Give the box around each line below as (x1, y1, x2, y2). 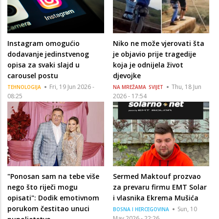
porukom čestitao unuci (7, 204, 89, 214)
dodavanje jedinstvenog (7, 49, 89, 59)
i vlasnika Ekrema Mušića (112, 193, 198, 203)
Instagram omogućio (7, 38, 80, 48)
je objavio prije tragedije (112, 49, 196, 59)
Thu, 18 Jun (171, 82, 201, 91)
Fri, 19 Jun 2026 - (49, 82, 94, 91)
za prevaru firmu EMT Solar (112, 182, 207, 192)
